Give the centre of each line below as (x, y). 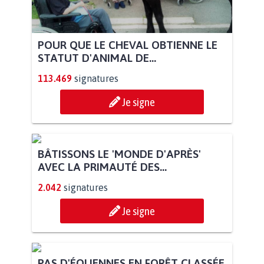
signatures (96, 78)
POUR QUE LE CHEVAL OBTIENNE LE (128, 44)
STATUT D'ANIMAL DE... (97, 57)
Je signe (138, 102)
